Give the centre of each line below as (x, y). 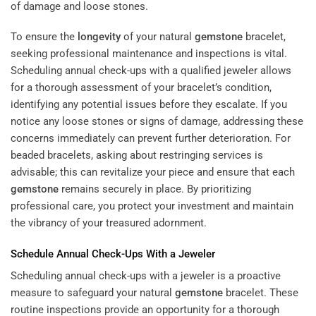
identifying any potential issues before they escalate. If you (149, 105)
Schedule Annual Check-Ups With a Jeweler (113, 254)
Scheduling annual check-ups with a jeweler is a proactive (146, 276)
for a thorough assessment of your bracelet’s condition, (141, 88)
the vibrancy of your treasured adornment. (109, 223)
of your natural (158, 37)
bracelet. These (261, 293)
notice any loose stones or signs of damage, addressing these (157, 122)
